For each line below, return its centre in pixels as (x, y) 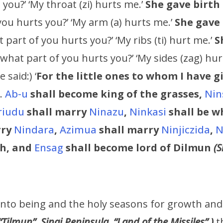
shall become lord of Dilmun (138, 148)
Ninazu (107, 112)
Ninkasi (148, 112)
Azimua (78, 130)
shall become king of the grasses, (116, 94)
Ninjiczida (186, 130)
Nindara (34, 130)
